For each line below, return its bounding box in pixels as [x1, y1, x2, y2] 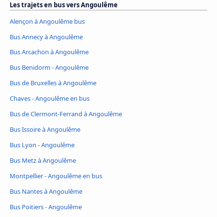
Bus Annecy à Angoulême [10, 32, 83, 41]
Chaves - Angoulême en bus [10, 94, 90, 103]
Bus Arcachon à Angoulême [10, 47, 89, 57]
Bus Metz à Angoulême [10, 156, 76, 165]
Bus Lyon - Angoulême [10, 140, 75, 150]
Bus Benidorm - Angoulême [10, 63, 89, 72]
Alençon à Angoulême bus [10, 16, 85, 26]
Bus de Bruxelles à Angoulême [10, 78, 96, 88]
